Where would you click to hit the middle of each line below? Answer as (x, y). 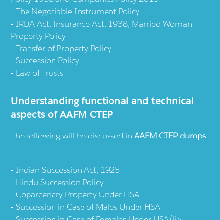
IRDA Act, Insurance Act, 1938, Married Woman (104, 24)
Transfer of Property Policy (64, 48)
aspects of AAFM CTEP (62, 115)
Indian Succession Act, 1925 (68, 170)
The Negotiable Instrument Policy (78, 12)
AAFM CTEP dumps (170, 136)
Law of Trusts (40, 73)
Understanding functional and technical (102, 101)
